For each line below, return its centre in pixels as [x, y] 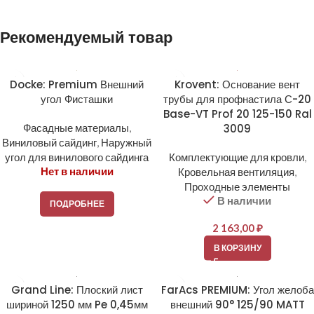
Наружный [126, 142]
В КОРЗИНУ [237, 247]
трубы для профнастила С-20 [237, 99]
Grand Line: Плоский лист [77, 289]
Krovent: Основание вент [237, 84]
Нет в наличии [77, 171]
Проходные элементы [237, 186]
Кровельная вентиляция [236, 171]
